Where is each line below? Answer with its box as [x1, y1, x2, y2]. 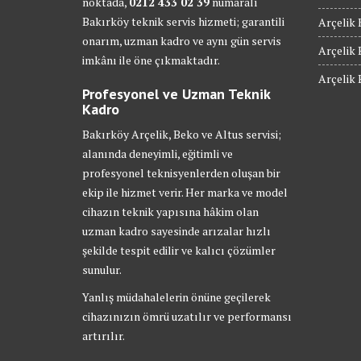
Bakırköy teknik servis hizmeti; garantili [82, 14, 284, 30]
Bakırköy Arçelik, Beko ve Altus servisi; [82, 127, 281, 143]
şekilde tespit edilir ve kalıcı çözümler [82, 243, 276, 259]
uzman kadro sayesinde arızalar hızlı [82, 223, 271, 239]
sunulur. [82, 262, 122, 278]
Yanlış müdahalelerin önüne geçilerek [82, 289, 271, 305]
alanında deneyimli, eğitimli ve [82, 146, 233, 162]
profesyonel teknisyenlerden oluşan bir [82, 165, 280, 181]
